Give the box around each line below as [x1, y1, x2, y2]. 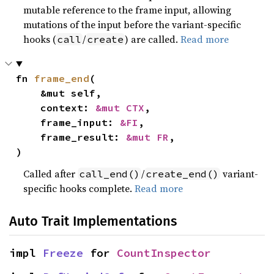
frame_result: [40, 131, 127, 143]
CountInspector [117, 246, 211, 260]
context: [40, 102, 96, 114]
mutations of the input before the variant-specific [23, 18, 242, 31]
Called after [23, 167, 78, 180]
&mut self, [16, 87, 41, 99]
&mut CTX [95, 102, 145, 114]
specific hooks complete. [23, 182, 135, 195]
